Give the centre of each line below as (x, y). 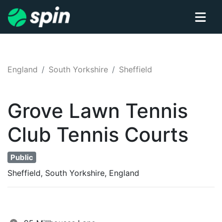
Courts (156, 135)
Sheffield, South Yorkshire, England (73, 173)
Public (22, 157)
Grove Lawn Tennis (98, 111)
